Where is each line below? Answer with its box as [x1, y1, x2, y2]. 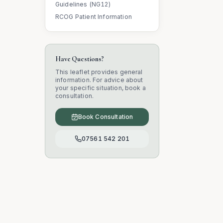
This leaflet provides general [55, 68, 143, 76]
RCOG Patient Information [55, 13, 132, 20]
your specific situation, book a [55, 84, 146, 92]
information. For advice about [55, 76, 143, 84]
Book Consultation [78, 113, 133, 120]
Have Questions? [55, 55, 104, 63]
